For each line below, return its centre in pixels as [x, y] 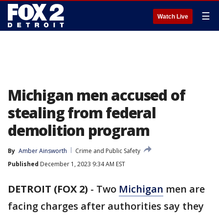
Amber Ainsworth [43, 151]
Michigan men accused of [97, 95]
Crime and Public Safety [108, 151]
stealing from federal [82, 113]
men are [184, 189]
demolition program [79, 130]
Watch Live [173, 17]
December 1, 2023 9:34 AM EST [82, 164]
